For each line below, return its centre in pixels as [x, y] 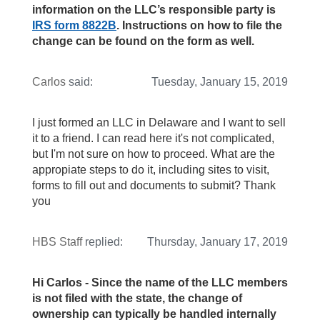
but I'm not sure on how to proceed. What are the [154, 154]
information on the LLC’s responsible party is [154, 10]
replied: [102, 242]
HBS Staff [57, 242]
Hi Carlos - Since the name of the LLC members [160, 283]
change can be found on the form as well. [143, 41]
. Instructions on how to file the [199, 26]
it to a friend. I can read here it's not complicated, [153, 139]
